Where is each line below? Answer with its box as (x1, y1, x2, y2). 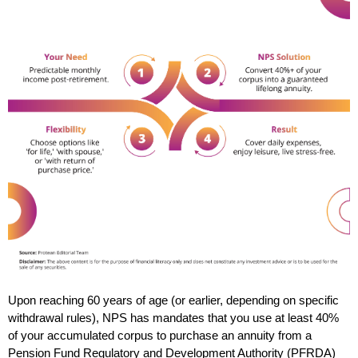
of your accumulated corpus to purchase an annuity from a (8, 329, 312, 343)
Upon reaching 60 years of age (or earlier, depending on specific (8, 294, 339, 308)
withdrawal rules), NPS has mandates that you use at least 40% (8, 312, 339, 325)
